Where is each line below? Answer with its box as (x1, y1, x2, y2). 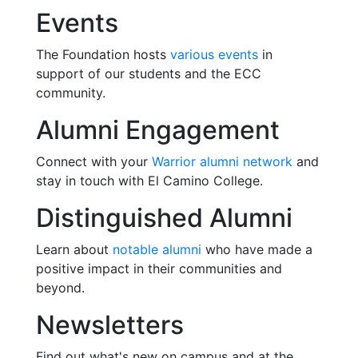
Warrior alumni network (152, 153, 292, 169)
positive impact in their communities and (36, 261, 282, 276)
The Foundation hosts (36, 46, 170, 62)
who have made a (201, 241, 312, 257)
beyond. (36, 280, 85, 296)
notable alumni (113, 241, 201, 257)
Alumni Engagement (36, 114, 280, 145)
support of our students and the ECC (36, 66, 261, 82)
